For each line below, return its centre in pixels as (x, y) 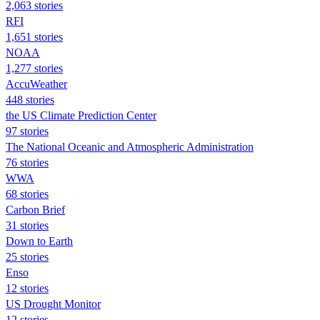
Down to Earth (39, 241)
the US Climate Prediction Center (81, 115)
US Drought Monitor (53, 304)
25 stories (27, 256)
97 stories (27, 131)
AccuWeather (36, 84)
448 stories (30, 99)
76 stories (27, 162)
